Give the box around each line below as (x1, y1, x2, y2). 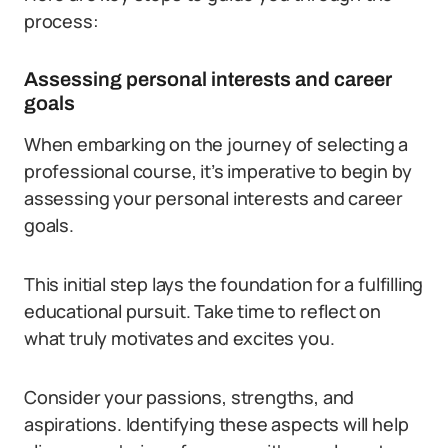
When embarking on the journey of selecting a (24, 132, 409, 156)
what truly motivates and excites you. (24, 326, 335, 350)
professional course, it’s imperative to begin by (24, 159, 412, 183)
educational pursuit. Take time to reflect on (24, 299, 382, 323)
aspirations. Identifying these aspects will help (24, 412, 409, 436)
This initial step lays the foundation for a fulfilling (24, 272, 424, 296)
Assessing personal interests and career (24, 68, 392, 90)
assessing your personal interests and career (24, 186, 404, 210)
